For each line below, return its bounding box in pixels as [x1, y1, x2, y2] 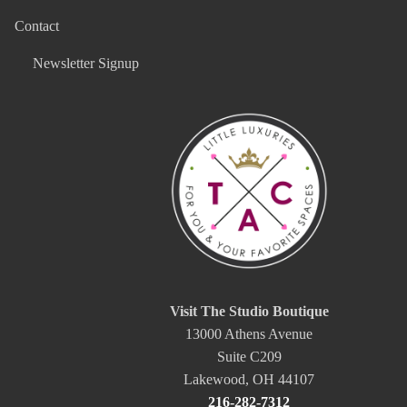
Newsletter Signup [33, 55, 139, 71]
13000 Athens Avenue [185, 326, 313, 342]
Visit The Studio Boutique [169, 303, 329, 320]
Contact [15, 18, 59, 35]
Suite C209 [216, 349, 282, 365]
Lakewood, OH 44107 [184, 372, 314, 388]
